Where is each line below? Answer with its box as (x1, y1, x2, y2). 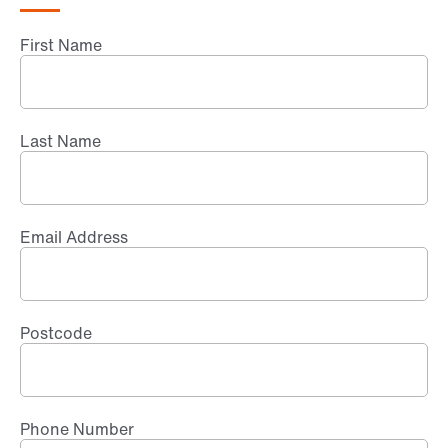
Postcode (20, 320, 92, 345)
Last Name (20, 128, 101, 153)
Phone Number (20, 416, 134, 441)
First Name (20, 32, 102, 57)
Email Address (20, 224, 128, 249)
